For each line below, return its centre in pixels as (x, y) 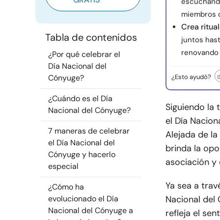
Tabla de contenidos (91, 37)
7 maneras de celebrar (89, 131)
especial (63, 166)
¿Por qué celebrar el (84, 54)
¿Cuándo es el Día (80, 98)
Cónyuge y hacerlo (82, 154)
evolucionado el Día (83, 199)
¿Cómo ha (66, 187)
